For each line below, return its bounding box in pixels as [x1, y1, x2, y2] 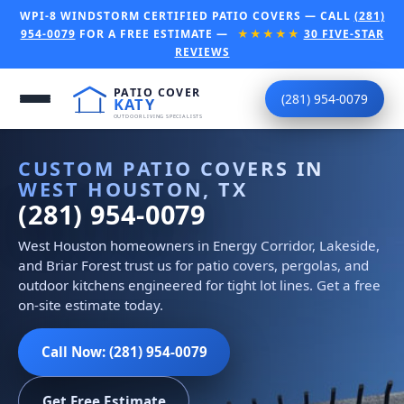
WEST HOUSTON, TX [18, 176, 248, 203]
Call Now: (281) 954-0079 [41, 342, 207, 361]
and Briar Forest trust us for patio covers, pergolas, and [18, 256, 369, 275]
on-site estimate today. [18, 296, 163, 315]
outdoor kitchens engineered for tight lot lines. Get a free [18, 276, 381, 295]
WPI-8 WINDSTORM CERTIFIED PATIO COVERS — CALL [19, 8, 354, 23]
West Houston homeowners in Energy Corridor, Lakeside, [18, 236, 380, 255]
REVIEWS [174, 44, 230, 60]
